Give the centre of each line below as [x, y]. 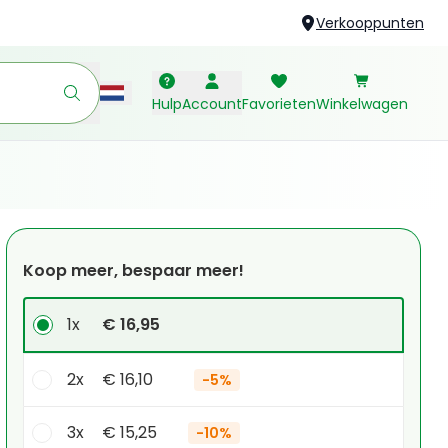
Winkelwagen [362, 104]
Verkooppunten [370, 23]
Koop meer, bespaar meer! [133, 270]
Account [212, 104]
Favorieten [279, 104]
